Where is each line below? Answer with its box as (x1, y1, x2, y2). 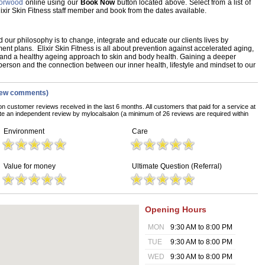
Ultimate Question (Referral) (132, 162, 222, 170)
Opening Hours (145, 205, 206, 214)
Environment (4, 127, 44, 135)
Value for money (4, 162, 56, 170)
